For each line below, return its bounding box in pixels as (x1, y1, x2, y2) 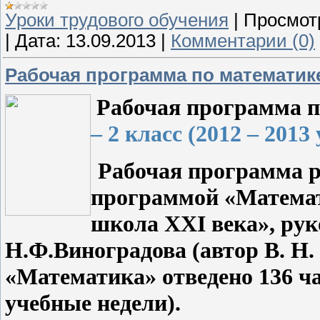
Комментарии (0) (171, 30, 315, 51)
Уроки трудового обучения (5, 9, 229, 30)
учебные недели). (5, 289, 181, 316)
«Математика (5, 263, 145, 289)
